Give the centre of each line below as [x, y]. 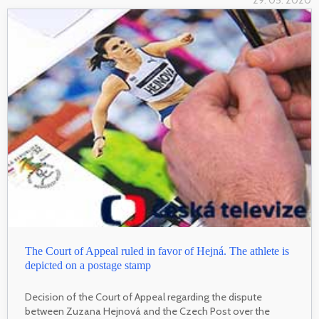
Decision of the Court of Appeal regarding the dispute [143, 297]
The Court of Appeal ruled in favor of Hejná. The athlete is [157, 251]
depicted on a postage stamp [88, 266]
